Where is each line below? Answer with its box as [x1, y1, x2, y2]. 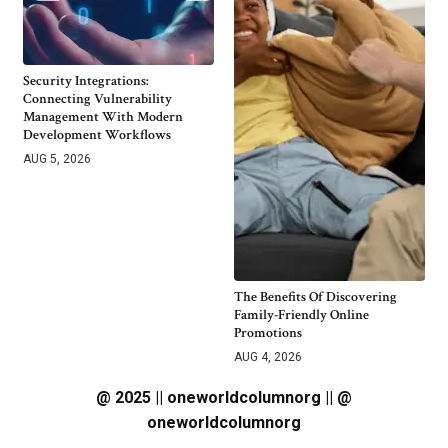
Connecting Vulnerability [23, 90, 172, 109]
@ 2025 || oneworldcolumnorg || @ [96, 388, 352, 408]
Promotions [234, 324, 302, 343]
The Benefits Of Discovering [234, 288, 397, 307]
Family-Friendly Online [234, 306, 369, 325]
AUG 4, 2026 [234, 350, 302, 365]
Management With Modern [23, 108, 183, 127]
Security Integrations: [23, 72, 149, 91]
